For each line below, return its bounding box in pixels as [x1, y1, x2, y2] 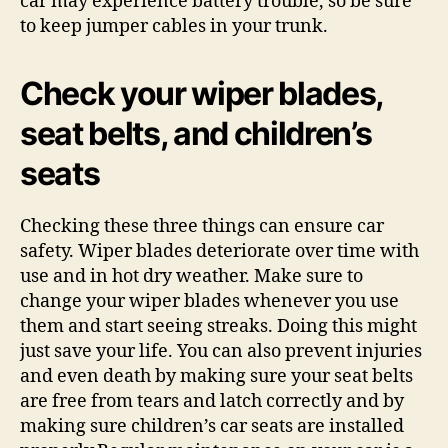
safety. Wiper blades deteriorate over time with [20, 240, 419, 264]
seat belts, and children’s [20, 114, 372, 154]
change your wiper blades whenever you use [20, 290, 399, 314]
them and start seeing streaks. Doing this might [20, 315, 417, 339]
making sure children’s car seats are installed [20, 415, 404, 439]
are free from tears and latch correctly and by [20, 390, 404, 414]
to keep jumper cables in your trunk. [20, 15, 328, 39]
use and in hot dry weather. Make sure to [20, 265, 363, 289]
